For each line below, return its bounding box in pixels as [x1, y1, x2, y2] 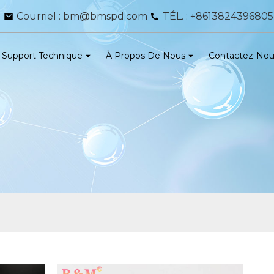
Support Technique [2, 50, 83, 62]
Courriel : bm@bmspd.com [17, 10, 148, 23]
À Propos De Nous [106, 50, 186, 62]
